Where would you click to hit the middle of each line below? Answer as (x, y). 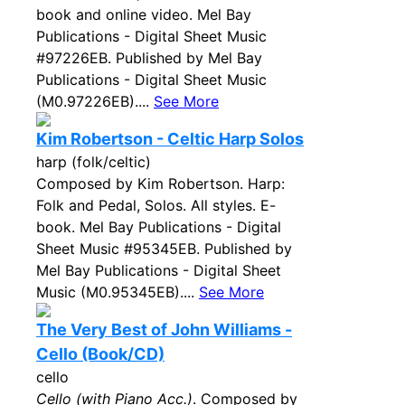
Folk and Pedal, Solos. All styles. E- (156, 205)
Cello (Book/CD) (100, 354)
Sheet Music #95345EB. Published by (164, 249)
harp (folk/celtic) (94, 162)
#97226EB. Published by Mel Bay (149, 58)
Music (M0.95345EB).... (118, 292)
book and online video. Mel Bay (144, 14)
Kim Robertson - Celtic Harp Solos (170, 139)
